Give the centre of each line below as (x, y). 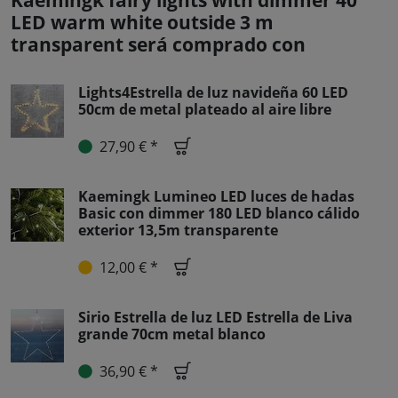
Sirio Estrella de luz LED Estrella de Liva (215, 318)
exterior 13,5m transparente (178, 231)
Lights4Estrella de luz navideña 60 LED (213, 93)
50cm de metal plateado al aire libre (205, 110)
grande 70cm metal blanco (172, 334)
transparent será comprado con (158, 45)
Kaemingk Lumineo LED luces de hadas (216, 197)
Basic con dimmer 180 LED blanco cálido (219, 214)
